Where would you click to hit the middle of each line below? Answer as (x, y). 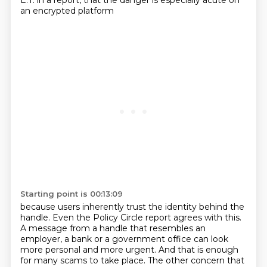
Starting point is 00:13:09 (71, 194)
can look (211, 239)
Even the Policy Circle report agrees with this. (147, 218)
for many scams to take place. (84, 260)
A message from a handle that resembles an (113, 228)
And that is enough (198, 250)
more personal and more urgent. (89, 250)
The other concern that (196, 260)
